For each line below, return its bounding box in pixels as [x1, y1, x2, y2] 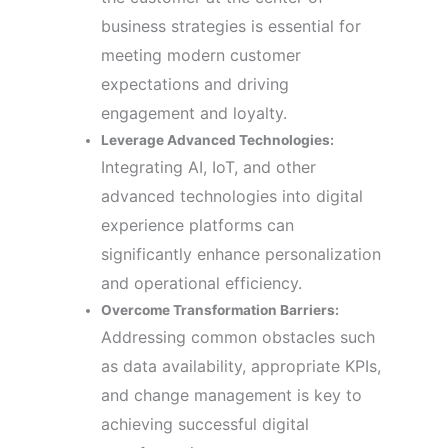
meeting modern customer [101, 44, 302, 65]
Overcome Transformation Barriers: [101, 301, 340, 318]
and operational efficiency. [101, 272, 303, 293]
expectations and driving [101, 73, 290, 94]
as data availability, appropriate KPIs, [101, 355, 382, 376]
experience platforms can [101, 214, 295, 235]
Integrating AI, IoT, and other [101, 156, 317, 177]
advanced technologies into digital [101, 185, 364, 206]
